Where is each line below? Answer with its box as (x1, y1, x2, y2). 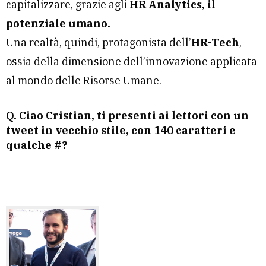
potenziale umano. (6, 16, 110, 30)
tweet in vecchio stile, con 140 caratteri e (6, 123, 236, 137)
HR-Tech (191, 35, 239, 49)
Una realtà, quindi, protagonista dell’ (6, 35, 191, 49)
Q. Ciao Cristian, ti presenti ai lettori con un (6, 108, 249, 122)
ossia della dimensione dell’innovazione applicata (6, 54, 257, 68)
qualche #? (6, 138, 68, 152)
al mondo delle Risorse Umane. (6, 73, 161, 87)
